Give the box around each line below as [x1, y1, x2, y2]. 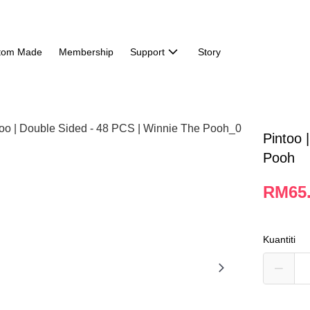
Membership [58, 46, 113, 57]
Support [129, 46, 165, 57]
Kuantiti [263, 234, 296, 245]
